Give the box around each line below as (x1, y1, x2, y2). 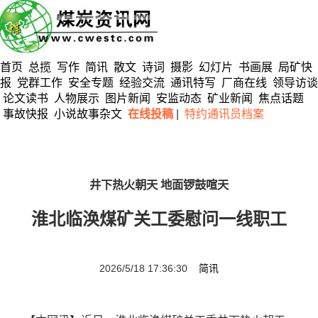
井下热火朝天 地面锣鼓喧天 (89, 178, 229, 192)
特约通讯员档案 (185, 108, 264, 120)
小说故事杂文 (54, 108, 122, 120)
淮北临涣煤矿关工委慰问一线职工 (31, 209, 287, 229)
